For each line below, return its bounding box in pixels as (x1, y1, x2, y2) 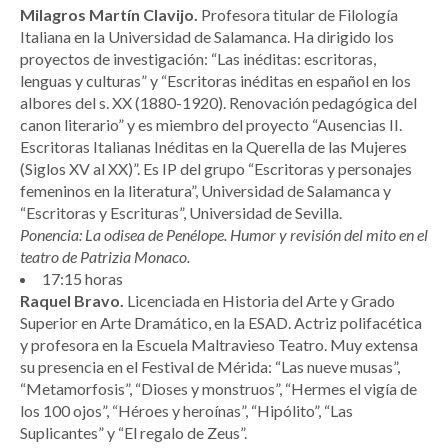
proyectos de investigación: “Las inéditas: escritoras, (20, 49, 376, 69)
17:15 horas (42, 269, 123, 289)
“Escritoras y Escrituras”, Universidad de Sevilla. (20, 203, 342, 223)
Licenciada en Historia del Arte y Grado (124, 291, 395, 311)
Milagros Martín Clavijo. (20, 5, 198, 25)
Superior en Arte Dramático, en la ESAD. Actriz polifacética (20, 313, 422, 333)
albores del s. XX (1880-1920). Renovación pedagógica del (20, 93, 417, 113)
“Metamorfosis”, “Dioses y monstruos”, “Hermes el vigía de (20, 379, 417, 399)
